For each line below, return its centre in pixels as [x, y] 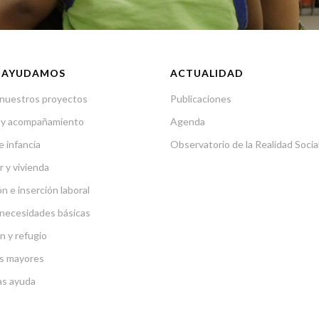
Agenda [188, 121]
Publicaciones [201, 98]
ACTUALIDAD [207, 73]
